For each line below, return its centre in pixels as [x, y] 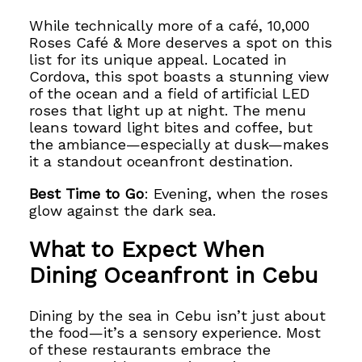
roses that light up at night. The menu [168, 111]
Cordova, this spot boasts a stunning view [179, 77]
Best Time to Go [87, 193]
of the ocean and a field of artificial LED [170, 94]
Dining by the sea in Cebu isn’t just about [178, 315]
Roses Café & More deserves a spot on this [181, 43]
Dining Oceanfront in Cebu [174, 276]
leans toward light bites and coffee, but [171, 128]
